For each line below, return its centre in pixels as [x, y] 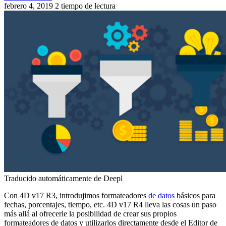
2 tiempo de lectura [85, 6]
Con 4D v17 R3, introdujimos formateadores [76, 195]
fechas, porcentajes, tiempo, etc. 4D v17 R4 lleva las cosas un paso [110, 204]
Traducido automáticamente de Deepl [63, 178]
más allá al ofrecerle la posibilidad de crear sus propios [90, 213]
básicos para [195, 195]
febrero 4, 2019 [29, 6]
